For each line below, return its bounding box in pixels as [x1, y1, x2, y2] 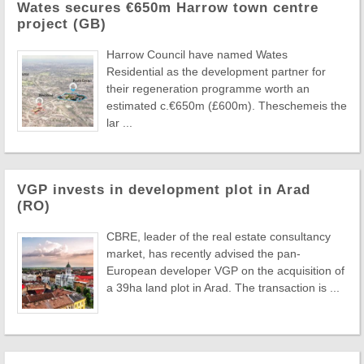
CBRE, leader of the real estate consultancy [106, 229, 331, 243]
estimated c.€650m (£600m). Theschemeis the [106, 98, 347, 112]
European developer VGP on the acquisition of [106, 263, 344, 277]
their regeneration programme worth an [106, 81, 310, 95]
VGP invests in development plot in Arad [17, 181, 310, 197]
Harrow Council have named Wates [106, 47, 288, 61]
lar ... [106, 115, 132, 129]
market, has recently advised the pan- [106, 246, 301, 260]
